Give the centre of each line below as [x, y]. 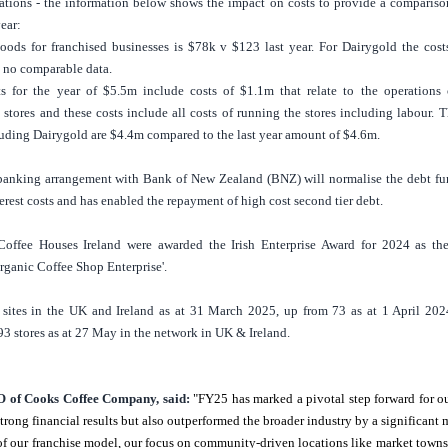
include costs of [188, 91]
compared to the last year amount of [244, 135]
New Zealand [226, 179]
